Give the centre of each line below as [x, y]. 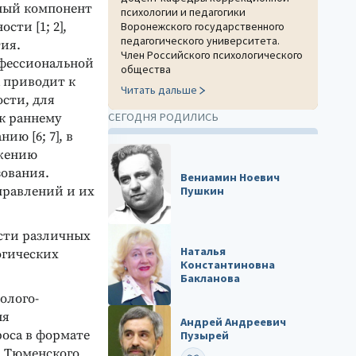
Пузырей [205, 336]
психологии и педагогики [183, 12]
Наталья [203, 251]
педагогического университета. [200, 40]
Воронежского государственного [203, 26]
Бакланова [211, 278]
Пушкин [203, 190]
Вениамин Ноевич [230, 177]
